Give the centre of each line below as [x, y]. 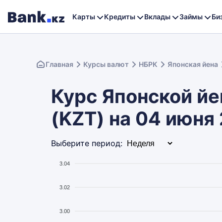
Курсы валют [106, 64]
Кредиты [120, 16]
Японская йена [193, 64]
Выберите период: [87, 143]
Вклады [157, 16]
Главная [59, 64]
